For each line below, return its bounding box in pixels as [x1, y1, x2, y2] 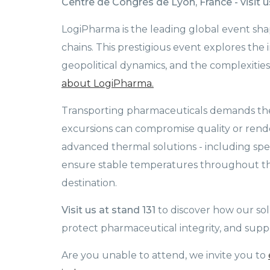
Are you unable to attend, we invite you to [61, 250, 268, 262]
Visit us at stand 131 [61, 204, 158, 216]
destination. [61, 177, 117, 189]
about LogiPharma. [61, 78, 154, 90]
